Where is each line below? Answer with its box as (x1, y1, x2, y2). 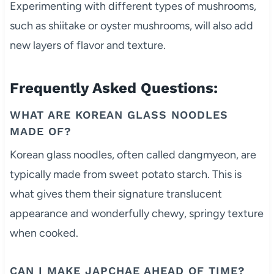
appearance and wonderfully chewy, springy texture (9, 206, 264, 220)
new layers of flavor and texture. (9, 38, 166, 52)
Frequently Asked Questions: (9, 79, 218, 97)
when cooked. (9, 226, 78, 240)
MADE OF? (9, 124, 72, 138)
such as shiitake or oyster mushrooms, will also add (9, 18, 253, 32)
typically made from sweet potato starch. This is (9, 167, 242, 181)
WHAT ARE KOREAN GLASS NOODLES (9, 108, 228, 121)
